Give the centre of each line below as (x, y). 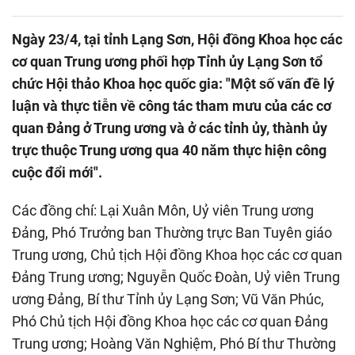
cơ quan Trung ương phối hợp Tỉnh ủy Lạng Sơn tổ (167, 61)
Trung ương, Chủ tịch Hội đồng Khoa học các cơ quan (177, 254)
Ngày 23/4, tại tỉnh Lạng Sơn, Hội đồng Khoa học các (177, 39)
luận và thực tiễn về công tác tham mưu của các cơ (172, 105)
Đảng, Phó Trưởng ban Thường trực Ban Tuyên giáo (172, 232)
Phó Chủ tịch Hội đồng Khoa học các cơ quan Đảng (170, 321)
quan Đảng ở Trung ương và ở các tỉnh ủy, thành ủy (170, 128)
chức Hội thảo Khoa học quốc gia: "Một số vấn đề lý (173, 83)
